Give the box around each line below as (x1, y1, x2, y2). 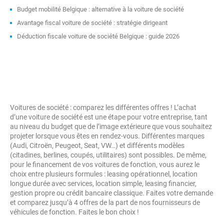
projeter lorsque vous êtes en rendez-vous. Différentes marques (10, 132, 204, 140)
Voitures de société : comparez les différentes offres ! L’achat (10, 103, 196, 111)
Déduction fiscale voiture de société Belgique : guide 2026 (17, 32, 179, 40)
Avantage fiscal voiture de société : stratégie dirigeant (17, 19, 167, 26)
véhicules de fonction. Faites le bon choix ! (10, 208, 139, 216)
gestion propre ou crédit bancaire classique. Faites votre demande (10, 189, 213, 197)
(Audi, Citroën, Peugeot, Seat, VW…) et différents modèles (10, 141, 184, 149)
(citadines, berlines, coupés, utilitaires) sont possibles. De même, (10, 151, 206, 159)
